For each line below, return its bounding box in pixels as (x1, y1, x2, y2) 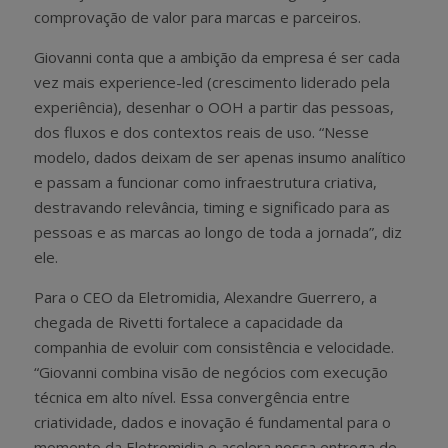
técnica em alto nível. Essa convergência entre (34, 386, 350, 407)
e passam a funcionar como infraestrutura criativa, (34, 171, 377, 192)
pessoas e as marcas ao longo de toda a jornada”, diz (34, 221, 402, 242)
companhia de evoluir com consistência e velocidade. (34, 336, 394, 357)
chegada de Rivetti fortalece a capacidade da (34, 311, 343, 332)
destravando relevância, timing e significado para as (34, 196, 390, 217)
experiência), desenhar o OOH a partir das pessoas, (34, 96, 394, 117)
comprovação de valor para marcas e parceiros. (34, 6, 361, 27)
